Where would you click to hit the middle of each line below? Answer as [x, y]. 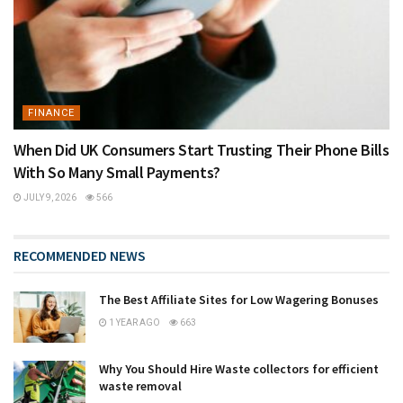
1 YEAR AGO [134, 322]
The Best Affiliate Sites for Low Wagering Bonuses [239, 299]
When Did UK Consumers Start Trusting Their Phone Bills [201, 149]
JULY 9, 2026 [49, 197]
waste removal [140, 385]
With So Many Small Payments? [117, 172]
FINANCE [51, 112]
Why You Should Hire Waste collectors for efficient [239, 368]
